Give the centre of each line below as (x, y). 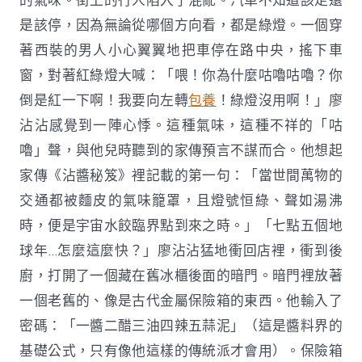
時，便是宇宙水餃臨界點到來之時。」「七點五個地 (181, 225)
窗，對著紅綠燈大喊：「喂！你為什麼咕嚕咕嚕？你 (181, 75)
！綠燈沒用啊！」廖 (279, 100)
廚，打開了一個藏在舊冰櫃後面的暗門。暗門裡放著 (181, 276)
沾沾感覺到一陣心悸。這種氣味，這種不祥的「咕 (181, 125)
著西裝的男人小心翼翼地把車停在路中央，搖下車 (181, 50)
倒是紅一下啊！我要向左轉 (104, 100)
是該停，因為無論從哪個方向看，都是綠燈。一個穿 (181, 25)
